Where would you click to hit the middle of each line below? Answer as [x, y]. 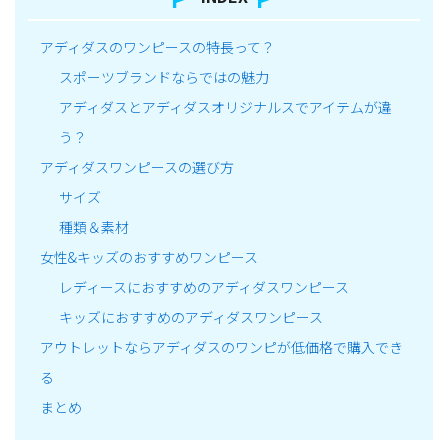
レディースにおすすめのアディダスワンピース [203, 287]
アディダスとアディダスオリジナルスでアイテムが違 [225, 107]
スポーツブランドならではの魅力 [163, 77]
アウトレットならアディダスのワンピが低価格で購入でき [221, 347]
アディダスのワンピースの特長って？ [157, 47]
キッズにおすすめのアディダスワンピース [190, 317]
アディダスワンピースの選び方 [137, 167]
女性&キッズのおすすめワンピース [149, 257]
